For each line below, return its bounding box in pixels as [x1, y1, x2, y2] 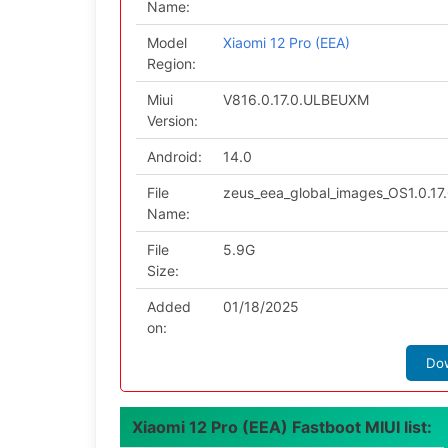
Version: [146, 112, 198, 129]
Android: [146, 148, 202, 165]
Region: [146, 55, 196, 72]
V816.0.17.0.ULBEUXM [222, 91, 369, 108]
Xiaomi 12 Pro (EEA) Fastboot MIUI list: [132, 417, 432, 437]
